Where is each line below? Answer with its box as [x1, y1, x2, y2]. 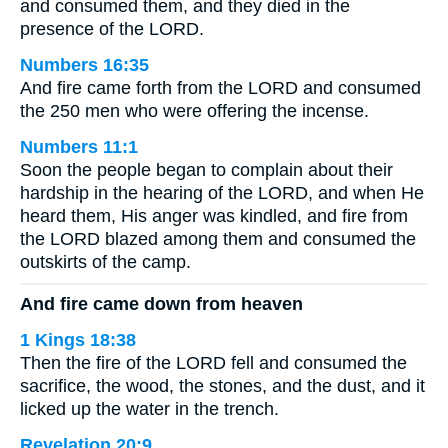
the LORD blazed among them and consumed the [20, 228, 416, 249]
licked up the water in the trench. [20, 399, 279, 420]
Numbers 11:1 [20, 136, 138, 157]
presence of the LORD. [20, 18, 204, 39]
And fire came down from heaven [20, 294, 303, 315]
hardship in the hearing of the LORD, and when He [20, 182, 424, 203]
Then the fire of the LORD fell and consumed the [20, 353, 407, 374]
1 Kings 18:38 [20, 330, 136, 351]
